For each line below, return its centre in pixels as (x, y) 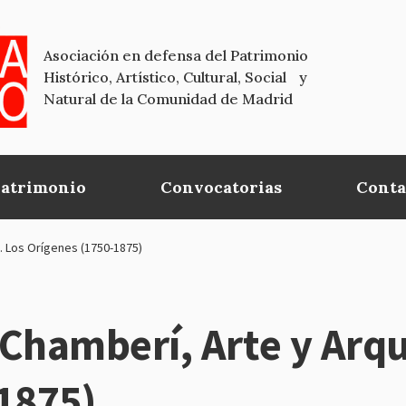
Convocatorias (222, 187)
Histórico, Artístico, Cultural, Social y (175, 77)
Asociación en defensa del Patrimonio (176, 56)
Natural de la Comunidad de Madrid (168, 99)
